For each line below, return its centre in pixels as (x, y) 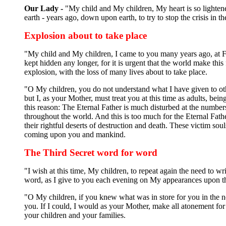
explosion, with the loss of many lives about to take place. (116, 72)
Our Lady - (44, 8)
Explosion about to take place (86, 35)
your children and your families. (75, 215)
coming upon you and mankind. (75, 134)
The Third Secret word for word (91, 152)
